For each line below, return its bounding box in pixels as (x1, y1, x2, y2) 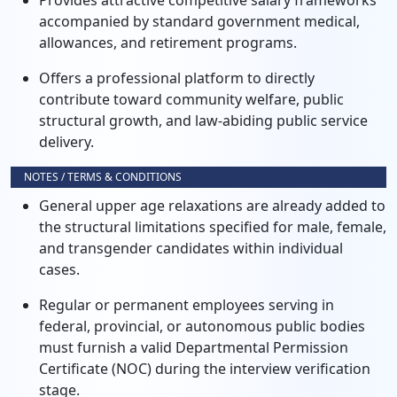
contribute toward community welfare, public (39, 90, 344, 109)
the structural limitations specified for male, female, (39, 217, 386, 237)
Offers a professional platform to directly (39, 68, 315, 88)
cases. (39, 260, 80, 279)
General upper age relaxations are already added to (39, 196, 385, 215)
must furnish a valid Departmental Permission (39, 338, 348, 357)
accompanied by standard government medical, (39, 12, 360, 31)
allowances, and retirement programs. (39, 33, 297, 52)
